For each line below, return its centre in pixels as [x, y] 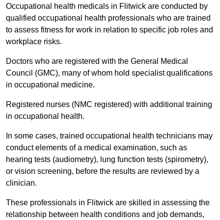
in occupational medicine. [51, 85]
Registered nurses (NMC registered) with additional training [109, 105]
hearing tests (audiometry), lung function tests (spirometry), [107, 160]
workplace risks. [35, 42]
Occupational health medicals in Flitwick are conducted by [107, 6]
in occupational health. [46, 116]
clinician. [21, 183]
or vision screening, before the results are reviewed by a [103, 171]
